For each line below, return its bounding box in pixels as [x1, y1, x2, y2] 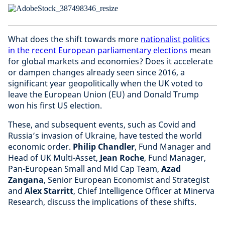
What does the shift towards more [8, 34, 141, 45]
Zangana [8, 174, 44, 185]
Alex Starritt [25, 185, 73, 196]
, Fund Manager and [135, 141, 211, 152]
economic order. [8, 141, 73, 152]
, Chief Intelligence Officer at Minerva [73, 185, 214, 196]
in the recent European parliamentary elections [8, 45, 187, 56]
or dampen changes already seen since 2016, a [8, 67, 185, 78]
